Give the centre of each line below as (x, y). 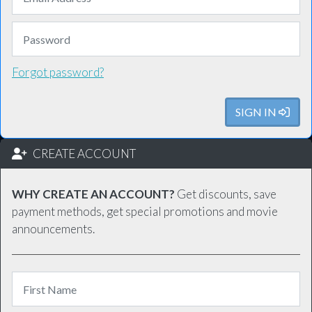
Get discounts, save (226, 194)
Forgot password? (58, 72)
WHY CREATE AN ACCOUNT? (93, 194)
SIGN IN (257, 112)
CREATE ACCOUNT (81, 154)
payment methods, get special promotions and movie (145, 211)
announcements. (53, 229)
